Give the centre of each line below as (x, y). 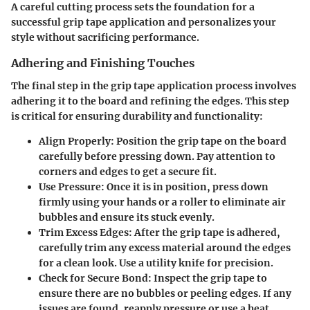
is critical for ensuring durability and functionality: (137, 116)
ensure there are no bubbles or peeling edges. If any (165, 293)
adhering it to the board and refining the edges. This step (150, 101)
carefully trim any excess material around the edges (165, 247)
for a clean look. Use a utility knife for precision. (156, 263)
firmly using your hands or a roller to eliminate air (162, 202)
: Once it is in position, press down (185, 186)
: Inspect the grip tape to (208, 278)
